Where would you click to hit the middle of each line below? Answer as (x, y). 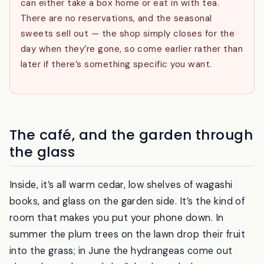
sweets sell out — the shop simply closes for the (128, 64)
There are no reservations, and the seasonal (116, 49)
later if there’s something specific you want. (116, 95)
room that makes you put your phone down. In (117, 248)
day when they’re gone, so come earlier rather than (132, 79)
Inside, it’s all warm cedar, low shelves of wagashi (121, 215)
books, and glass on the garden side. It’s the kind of (127, 232)
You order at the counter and (177, 18)
